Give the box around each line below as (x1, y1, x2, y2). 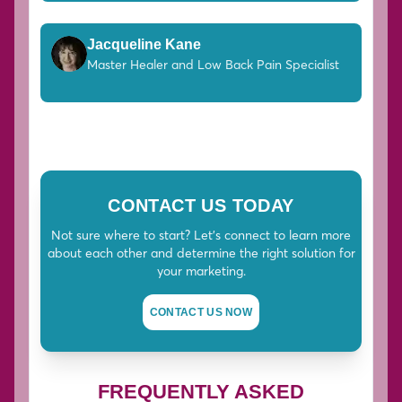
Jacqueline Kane (87, 37, 201, 53)
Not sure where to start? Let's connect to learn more (51, 227, 351, 244)
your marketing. (156, 263, 246, 280)
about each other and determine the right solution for (47, 245, 355, 262)
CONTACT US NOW (149, 306, 253, 319)
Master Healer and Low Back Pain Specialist (87, 57, 339, 74)
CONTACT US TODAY (108, 196, 294, 216)
